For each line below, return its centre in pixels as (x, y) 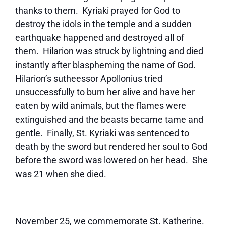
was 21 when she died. (61, 174)
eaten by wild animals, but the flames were (101, 106)
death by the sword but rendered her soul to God (111, 147)
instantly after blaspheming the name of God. (106, 65)
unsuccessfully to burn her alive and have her (105, 92)
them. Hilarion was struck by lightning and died (109, 51)
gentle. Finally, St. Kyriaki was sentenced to (102, 133)
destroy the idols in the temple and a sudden (103, 24)
